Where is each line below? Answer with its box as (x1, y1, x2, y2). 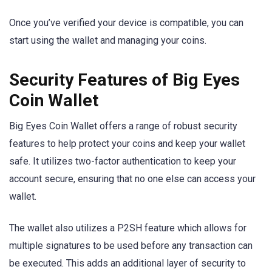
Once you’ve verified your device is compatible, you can (9, 17, 243, 29)
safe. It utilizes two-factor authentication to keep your (9, 155, 236, 167)
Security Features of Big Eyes (9, 69, 240, 90)
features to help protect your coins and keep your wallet (9, 137, 245, 149)
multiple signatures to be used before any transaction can (9, 239, 253, 251)
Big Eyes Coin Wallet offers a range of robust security (9, 120, 237, 132)
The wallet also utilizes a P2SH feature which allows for (9, 222, 246, 234)
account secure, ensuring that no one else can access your (9, 172, 256, 185)
